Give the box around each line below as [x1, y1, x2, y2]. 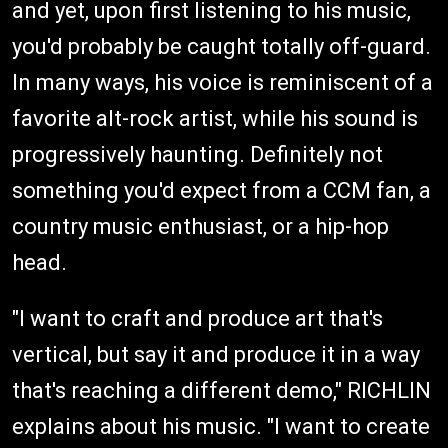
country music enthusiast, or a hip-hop [12, 213, 389, 239]
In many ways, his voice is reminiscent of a [12, 69, 433, 95]
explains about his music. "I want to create [12, 413, 430, 439]
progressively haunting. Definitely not [12, 141, 383, 167]
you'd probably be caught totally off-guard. [12, 33, 431, 59]
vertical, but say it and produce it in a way [12, 341, 420, 367]
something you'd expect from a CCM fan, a [12, 177, 431, 203]
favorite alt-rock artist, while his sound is [12, 105, 418, 131]
